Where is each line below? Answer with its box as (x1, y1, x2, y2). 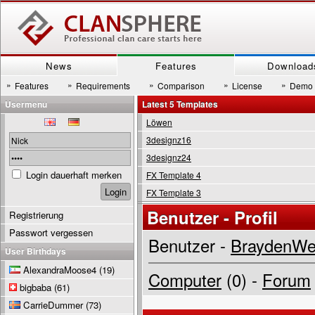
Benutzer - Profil (147, 205, 278, 229)
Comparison (157, 79, 205, 91)
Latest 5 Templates (142, 98, 218, 110)
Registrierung (9, 208, 63, 221)
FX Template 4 (146, 169, 201, 181)
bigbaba (20, 281, 51, 294)
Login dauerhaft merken (26, 168, 122, 181)
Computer (148, 268, 221, 292)
